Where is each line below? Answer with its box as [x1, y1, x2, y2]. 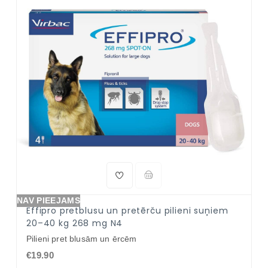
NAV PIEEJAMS [17, 196, 80, 205]
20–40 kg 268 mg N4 [26, 217, 123, 229]
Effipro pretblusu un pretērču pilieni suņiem [26, 205, 229, 217]
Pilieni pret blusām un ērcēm [26, 234, 137, 243]
